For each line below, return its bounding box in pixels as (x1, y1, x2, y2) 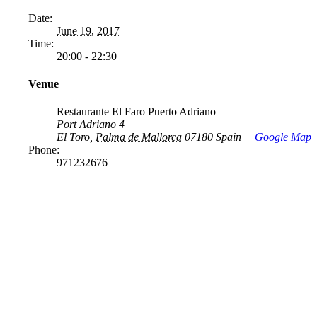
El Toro (57, 131, 90, 144)
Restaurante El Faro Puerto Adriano (57, 105, 216, 118)
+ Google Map (244, 131, 311, 144)
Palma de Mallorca (96, 131, 182, 144)
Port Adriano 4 (57, 118, 125, 131)
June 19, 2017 (57, 24, 120, 37)
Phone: (28, 144, 59, 156)
